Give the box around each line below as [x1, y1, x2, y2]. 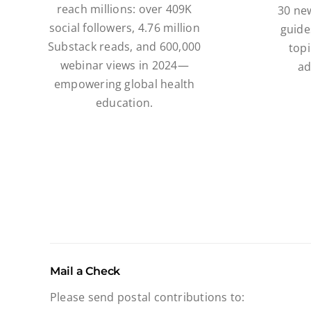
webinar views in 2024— [60, 57, 189, 73]
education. [96, 94, 153, 110]
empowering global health [53, 76, 195, 92]
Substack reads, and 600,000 [47, 38, 201, 54]
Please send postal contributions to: [49, 289, 245, 305]
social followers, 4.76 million [49, 19, 200, 35]
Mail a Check [49, 264, 121, 278]
